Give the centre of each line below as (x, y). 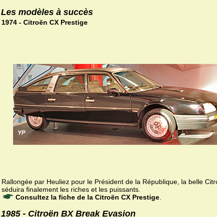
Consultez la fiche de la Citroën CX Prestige (87, 197)
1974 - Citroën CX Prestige (45, 23)
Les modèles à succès (47, 12)
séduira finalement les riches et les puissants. (71, 190)
